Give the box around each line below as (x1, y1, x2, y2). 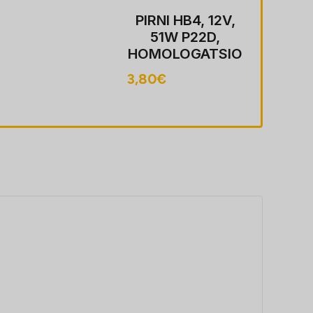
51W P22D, (150, 29, 220, 45)
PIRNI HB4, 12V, (135, 12, 235, 29)
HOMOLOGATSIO (128, 45, 242, 62)
